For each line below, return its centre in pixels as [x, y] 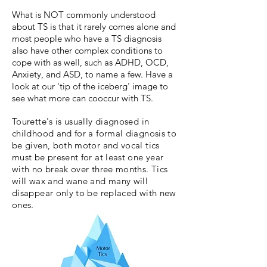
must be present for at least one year [88, 157]
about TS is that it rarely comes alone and [94, 27]
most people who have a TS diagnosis [87, 39]
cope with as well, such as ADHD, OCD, [90, 63]
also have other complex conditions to [87, 51]
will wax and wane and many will [80, 181]
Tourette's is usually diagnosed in [81, 122]
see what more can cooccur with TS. [83, 98]
